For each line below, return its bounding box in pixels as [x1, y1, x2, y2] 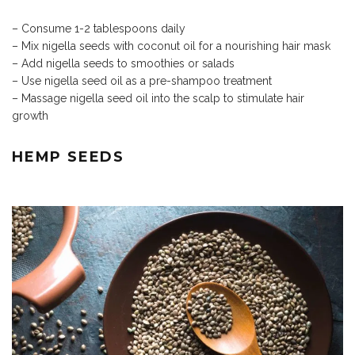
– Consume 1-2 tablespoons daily [12, 21, 185, 35]
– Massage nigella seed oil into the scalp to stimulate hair [12, 91, 304, 105]
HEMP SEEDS [12, 147, 124, 166]
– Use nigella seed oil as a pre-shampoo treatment [12, 74, 272, 87]
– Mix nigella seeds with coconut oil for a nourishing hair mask [12, 39, 330, 52]
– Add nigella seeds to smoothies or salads [12, 56, 235, 70]
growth [12, 109, 48, 122]
